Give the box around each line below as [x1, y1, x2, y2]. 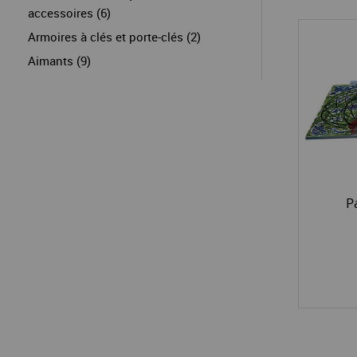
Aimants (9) [28, 53, 91, 69]
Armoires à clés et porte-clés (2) [28, 29, 201, 45]
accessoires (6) [28, 5, 111, 21]
